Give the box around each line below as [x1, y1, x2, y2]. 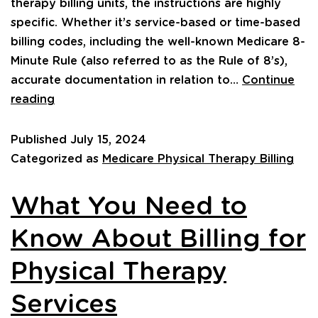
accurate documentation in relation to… [11, 74, 242, 86]
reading [11, 93, 55, 105]
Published [11, 133, 70, 146]
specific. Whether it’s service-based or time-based [11, 16, 300, 28]
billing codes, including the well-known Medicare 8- [11, 35, 305, 48]
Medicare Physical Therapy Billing [102, 153, 294, 165]
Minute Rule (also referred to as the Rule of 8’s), [11, 55, 287, 67]
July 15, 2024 [70, 133, 146, 146]
